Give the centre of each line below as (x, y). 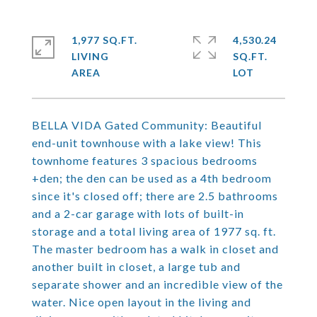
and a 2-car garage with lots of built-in (138, 213)
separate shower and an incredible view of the (157, 284)
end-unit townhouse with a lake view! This (147, 143)
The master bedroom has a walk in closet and (155, 249)
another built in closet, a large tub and (136, 266)
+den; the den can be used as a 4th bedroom (152, 178)
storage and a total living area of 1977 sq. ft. (154, 231)
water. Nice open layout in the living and (142, 302)
